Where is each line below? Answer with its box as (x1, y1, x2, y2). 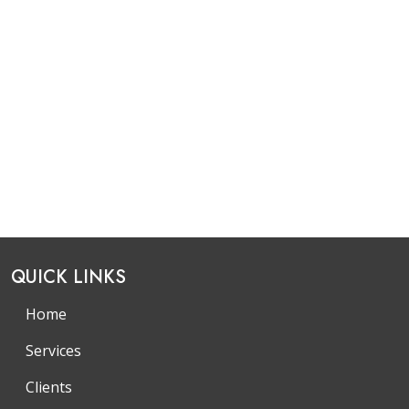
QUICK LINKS (11, 263, 126, 290)
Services (26, 340, 81, 361)
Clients (26, 376, 72, 397)
